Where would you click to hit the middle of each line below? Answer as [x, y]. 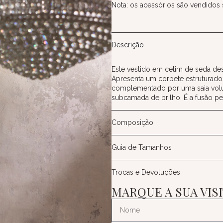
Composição [132, 122]
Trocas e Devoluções [146, 172]
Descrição [128, 45]
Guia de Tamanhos [142, 147]
